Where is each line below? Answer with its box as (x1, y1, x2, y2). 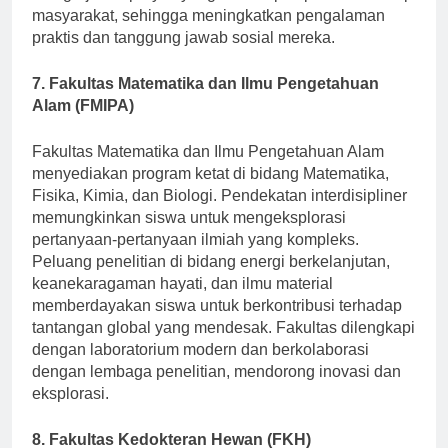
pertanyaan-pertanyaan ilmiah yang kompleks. (32, 249, 359, 267)
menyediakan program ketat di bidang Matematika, (32, 183, 389, 201)
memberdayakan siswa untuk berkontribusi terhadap (32, 315, 402, 333)
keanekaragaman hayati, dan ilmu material (32, 293, 333, 311)
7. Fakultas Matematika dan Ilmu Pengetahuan (32, 93, 379, 111)
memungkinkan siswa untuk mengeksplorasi (32, 227, 346, 245)
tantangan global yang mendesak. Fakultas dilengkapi (32, 337, 415, 355)
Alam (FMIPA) (32, 115, 134, 133)
